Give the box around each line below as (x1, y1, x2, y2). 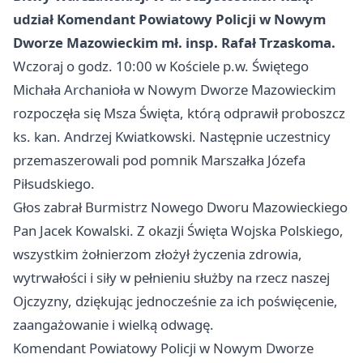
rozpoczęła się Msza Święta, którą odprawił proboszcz (13, 104, 345, 122)
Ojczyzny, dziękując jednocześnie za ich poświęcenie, (13, 292, 338, 310)
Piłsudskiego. (13, 174, 95, 193)
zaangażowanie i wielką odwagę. (13, 315, 214, 334)
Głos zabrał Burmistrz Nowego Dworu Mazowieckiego (13, 198, 348, 216)
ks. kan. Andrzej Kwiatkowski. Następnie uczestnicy (13, 127, 331, 146)
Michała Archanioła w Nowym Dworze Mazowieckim (13, 80, 336, 99)
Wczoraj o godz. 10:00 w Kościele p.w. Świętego (13, 57, 309, 75)
